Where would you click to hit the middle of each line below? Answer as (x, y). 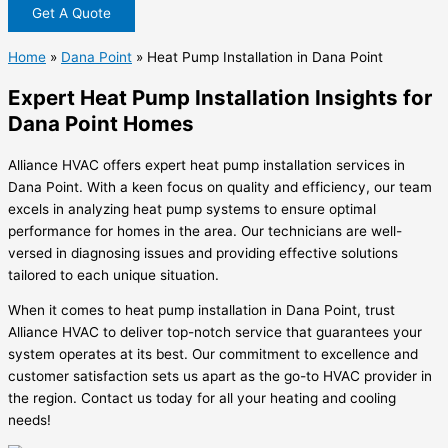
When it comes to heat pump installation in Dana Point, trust (201, 310)
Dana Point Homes (101, 123)
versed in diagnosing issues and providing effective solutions (203, 252)
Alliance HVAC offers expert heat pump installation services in (206, 164)
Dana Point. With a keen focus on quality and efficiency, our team (220, 186)
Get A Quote (71, 13)
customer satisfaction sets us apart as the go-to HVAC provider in (220, 376)
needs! (29, 420)
